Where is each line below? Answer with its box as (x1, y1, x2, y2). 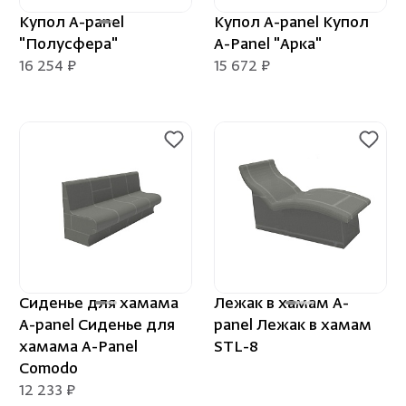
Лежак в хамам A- (213, 295, 349, 314)
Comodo (19, 361, 79, 380)
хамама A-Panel (19, 339, 139, 358)
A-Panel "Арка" (213, 35, 322, 54)
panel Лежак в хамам (213, 317, 372, 336)
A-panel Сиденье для (19, 317, 176, 336)
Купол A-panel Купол (213, 14, 369, 33)
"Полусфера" (19, 35, 119, 54)
